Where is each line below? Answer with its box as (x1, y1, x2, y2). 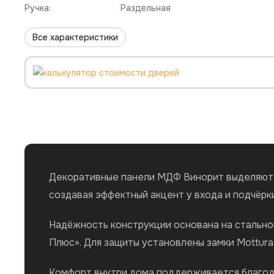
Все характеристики (32, 31, 118, 43)
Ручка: (24, 2, 51, 13)
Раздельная (120, 2, 171, 13)
